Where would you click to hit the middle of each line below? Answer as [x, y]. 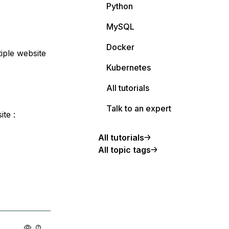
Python [120, 6]
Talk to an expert [139, 108]
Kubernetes [129, 67]
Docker [120, 47]
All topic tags [124, 150]
